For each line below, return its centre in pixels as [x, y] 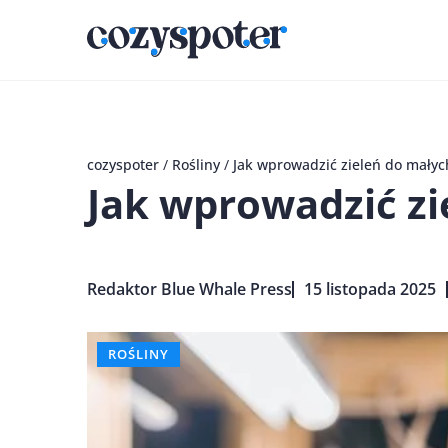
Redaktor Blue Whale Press [189, 288]
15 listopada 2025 [370, 288]
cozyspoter [123, 164]
